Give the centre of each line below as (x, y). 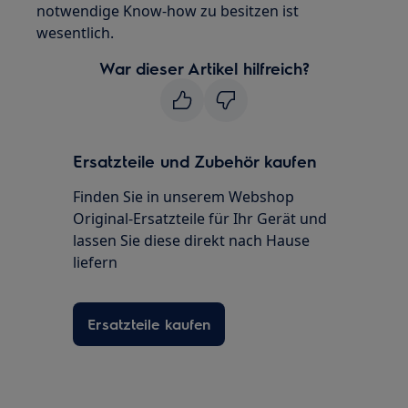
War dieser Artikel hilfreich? (204, 68)
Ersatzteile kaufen (149, 324)
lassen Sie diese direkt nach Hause (192, 240)
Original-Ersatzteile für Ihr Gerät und (200, 219)
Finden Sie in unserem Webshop (184, 197)
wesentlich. (76, 33)
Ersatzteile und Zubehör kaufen (195, 161)
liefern (96, 262)
